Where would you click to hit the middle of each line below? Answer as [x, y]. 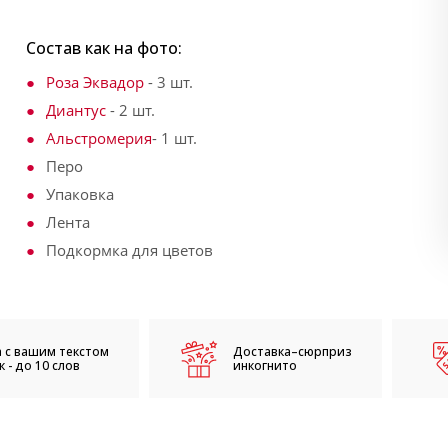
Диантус [76, 110]
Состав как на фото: [104, 48]
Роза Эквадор [95, 82]
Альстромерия [99, 138]
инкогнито [264, 365]
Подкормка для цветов [129, 250]
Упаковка [80, 194]
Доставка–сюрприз [292, 351]
